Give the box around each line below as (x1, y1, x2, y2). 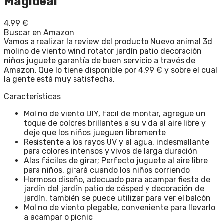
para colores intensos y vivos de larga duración (24, 146, 197, 156)
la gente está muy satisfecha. (4, 74, 115, 84)
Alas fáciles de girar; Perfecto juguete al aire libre (24, 155, 208, 165)
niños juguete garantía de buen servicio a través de (4, 55, 195, 65)
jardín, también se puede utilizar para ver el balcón (24, 193, 211, 203)
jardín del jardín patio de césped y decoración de (24, 184, 204, 193)
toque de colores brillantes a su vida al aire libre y (24, 118, 206, 128)
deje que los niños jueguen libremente (24, 127, 166, 137)
